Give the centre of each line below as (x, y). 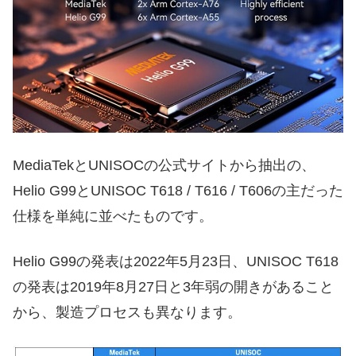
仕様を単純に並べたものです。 (113, 217)
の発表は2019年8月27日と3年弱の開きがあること (173, 287)
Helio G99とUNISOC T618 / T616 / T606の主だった (178, 191)
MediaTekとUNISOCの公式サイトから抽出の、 (164, 166)
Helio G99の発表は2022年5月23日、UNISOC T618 (176, 262)
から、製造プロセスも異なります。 (127, 313)
